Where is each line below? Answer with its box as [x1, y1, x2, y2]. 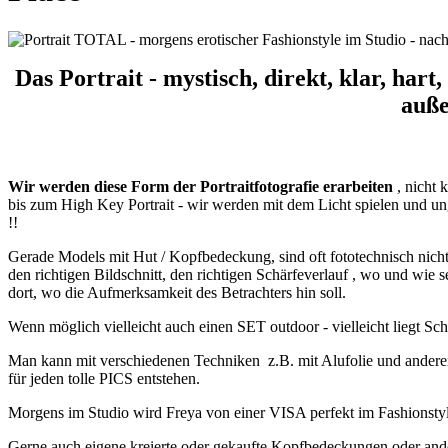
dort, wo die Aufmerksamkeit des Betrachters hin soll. [8, 283, 346, 301]
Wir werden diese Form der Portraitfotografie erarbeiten [8, 177, 393, 195]
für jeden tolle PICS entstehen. [8, 369, 200, 387]
